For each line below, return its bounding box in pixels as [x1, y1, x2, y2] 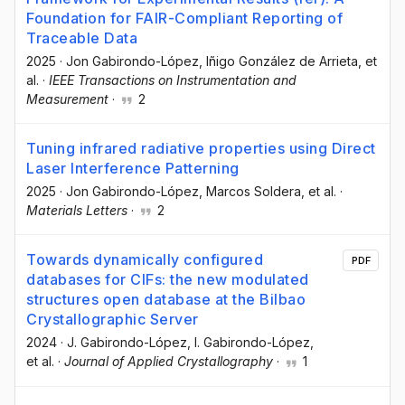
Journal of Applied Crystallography [64, 353, 273, 370]
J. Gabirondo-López [67, 334, 187, 351]
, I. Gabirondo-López [187, 334, 310, 351]
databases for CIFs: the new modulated [26, 270, 309, 289]
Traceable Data [26, 29, 137, 48]
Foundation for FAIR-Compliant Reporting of [26, 9, 343, 28]
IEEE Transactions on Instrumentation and [49, 72, 297, 89]
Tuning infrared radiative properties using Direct [26, 139, 376, 158]
